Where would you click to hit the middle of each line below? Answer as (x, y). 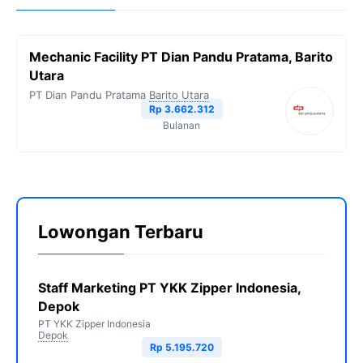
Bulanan (181, 126)
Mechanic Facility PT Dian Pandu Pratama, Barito (181, 57)
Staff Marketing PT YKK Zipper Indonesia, (169, 288)
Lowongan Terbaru (121, 232)
